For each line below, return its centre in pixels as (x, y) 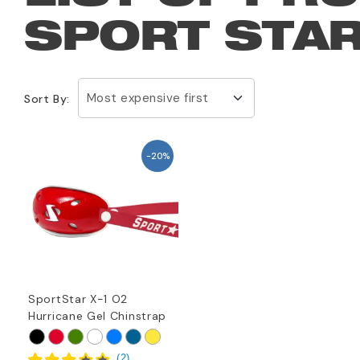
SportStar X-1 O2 (78, 299)
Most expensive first (147, 98)
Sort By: (47, 99)
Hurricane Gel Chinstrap (98, 315)
